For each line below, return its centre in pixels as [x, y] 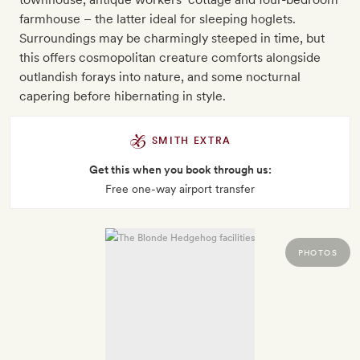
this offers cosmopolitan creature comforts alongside [170, 58]
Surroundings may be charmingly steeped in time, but [172, 39]
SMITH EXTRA [190, 141]
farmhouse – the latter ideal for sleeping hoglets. [157, 19]
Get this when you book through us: [180, 170]
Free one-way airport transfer [180, 189]
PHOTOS [317, 253]
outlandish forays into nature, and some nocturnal [160, 77]
